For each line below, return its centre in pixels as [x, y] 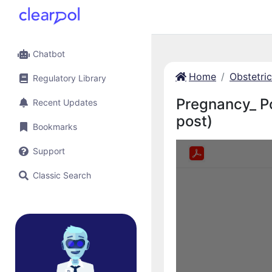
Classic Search [62, 175]
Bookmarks [55, 127]
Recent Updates [65, 102]
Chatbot [49, 54]
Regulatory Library [70, 78]
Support [49, 151]
